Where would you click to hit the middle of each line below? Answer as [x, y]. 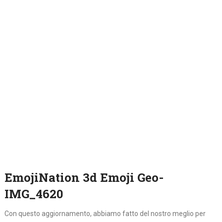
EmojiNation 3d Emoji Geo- [84, 178]
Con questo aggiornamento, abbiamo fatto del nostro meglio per [105, 214]
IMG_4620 [33, 194]
